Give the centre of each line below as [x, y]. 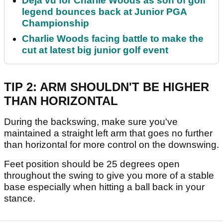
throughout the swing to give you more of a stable [109, 176]
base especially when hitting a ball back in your [104, 187]
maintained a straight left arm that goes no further [108, 133]
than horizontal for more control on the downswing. [111, 145]
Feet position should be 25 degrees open [92, 164]
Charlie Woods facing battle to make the [113, 39]
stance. [20, 199]
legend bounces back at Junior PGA [104, 12]
